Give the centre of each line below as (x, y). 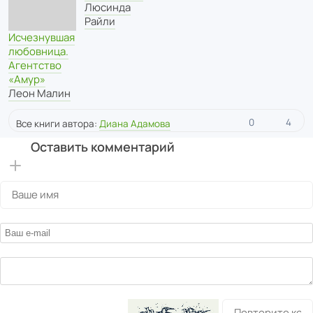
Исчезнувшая (42, 38)
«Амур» (27, 80)
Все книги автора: (58, 124)
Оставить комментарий (102, 147)
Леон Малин (39, 94)
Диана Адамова (135, 124)
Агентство (35, 66)
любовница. (38, 52)
